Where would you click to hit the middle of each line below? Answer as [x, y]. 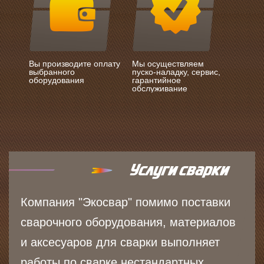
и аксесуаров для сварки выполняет [120, 242]
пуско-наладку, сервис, [176, 72]
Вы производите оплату [75, 63]
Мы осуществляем [168, 63]
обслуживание [160, 88]
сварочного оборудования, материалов [128, 222]
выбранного [52, 72]
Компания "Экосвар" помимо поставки [126, 202]
